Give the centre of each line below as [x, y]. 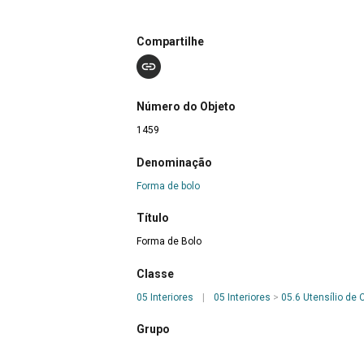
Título [153, 218]
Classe [155, 273]
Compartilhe [170, 41]
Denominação [174, 162]
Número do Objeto [186, 107]
